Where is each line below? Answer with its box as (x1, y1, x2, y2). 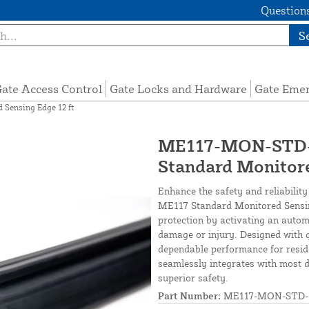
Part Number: (158, 290, 221, 302)
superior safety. (158, 272, 228, 284)
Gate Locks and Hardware (110, 81, 248, 97)
